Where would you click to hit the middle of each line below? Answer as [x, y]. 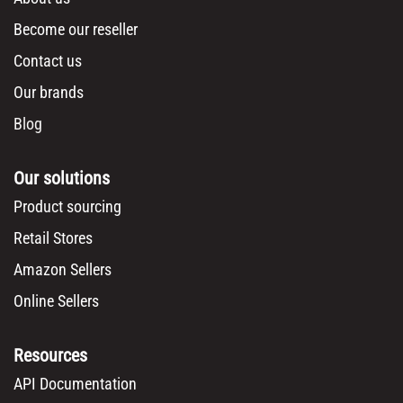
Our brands [49, 93]
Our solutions [62, 179]
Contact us [48, 61]
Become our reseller [76, 30]
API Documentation [75, 384]
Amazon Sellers [63, 270]
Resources [50, 356]
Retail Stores [53, 238]
